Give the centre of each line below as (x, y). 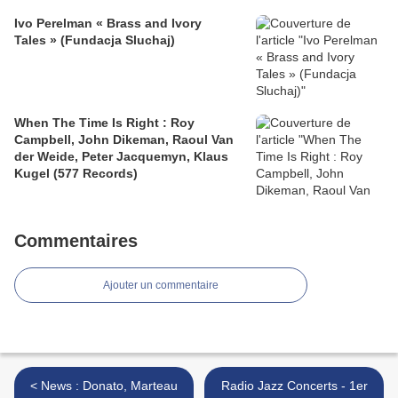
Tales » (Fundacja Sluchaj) (95, 40)
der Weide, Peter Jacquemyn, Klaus (121, 157)
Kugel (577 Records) (76, 174)
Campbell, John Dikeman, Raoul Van (124, 140)
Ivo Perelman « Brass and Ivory (108, 24)
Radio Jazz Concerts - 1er (294, 386)
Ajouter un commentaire (161, 286)
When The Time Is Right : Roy (104, 123)
